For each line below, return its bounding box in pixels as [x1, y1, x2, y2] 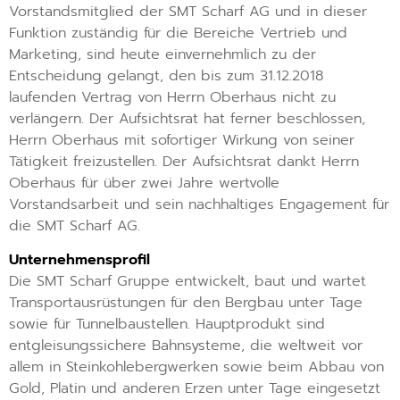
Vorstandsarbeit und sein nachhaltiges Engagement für [9, 194, 389, 215]
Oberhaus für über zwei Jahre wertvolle [9, 172, 279, 194]
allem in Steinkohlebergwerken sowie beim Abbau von [9, 356, 384, 379]
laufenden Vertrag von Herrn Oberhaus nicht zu [9, 87, 336, 108]
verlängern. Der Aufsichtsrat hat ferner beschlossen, [9, 108, 365, 129]
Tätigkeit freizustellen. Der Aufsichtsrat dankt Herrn [9, 151, 359, 172]
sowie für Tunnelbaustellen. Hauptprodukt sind [9, 313, 325, 336]
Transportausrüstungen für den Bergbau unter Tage [9, 292, 362, 314]
